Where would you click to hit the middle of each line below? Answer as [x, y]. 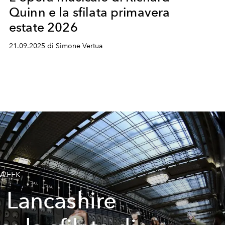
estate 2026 [43, 27]
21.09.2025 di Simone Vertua [55, 46]
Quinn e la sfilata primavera [89, 12]
